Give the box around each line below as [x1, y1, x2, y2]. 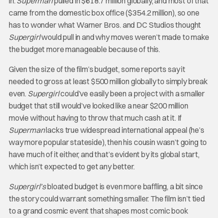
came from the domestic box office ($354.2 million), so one [8, 8, 200, 18]
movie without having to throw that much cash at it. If [8, 113, 182, 123]
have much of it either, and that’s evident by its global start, [8, 149, 200, 160]
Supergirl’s [8, 182, 46, 192]
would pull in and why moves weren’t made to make [41, 32, 209, 42]
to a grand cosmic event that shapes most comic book [8, 206, 188, 216]
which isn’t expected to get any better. [8, 162, 135, 172]
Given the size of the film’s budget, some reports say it [8, 64, 185, 74]
